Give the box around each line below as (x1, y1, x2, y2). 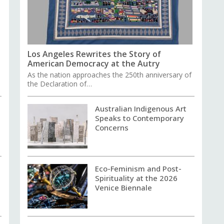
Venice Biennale (95, 182, 152, 192)
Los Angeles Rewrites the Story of (27, 48, 161, 59)
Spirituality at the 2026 (95, 172, 178, 183)
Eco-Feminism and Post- (95, 163, 182, 173)
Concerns (95, 122, 129, 132)
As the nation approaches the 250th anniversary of (27, 69, 192, 79)
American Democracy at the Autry (27, 57, 160, 69)
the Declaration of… (27, 78, 92, 88)
